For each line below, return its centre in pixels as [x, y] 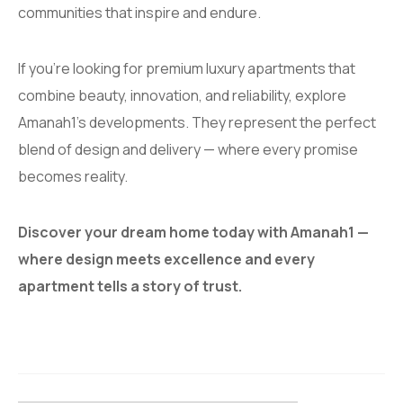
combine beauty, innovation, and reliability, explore [182, 96]
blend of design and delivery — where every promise [188, 150]
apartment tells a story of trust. [130, 287]
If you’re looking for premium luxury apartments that [187, 69]
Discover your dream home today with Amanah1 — [193, 233]
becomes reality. [73, 177]
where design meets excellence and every [166, 260]
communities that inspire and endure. [139, 13]
